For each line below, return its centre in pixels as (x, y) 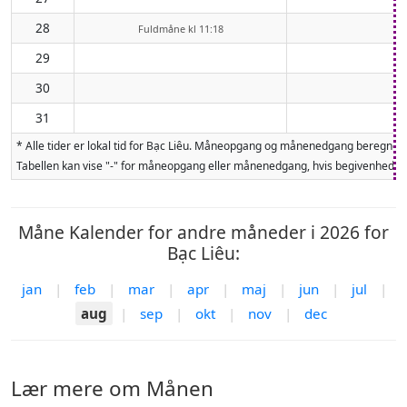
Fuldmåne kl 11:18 (180, 28)
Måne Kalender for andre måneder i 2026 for (203, 232)
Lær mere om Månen (112, 388)
